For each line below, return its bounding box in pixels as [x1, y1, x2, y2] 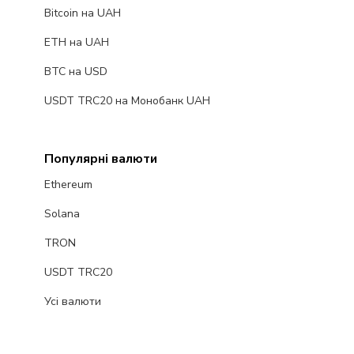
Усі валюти [43, 294, 101, 310]
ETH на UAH [43, 35, 109, 51]
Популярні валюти [43, 150, 157, 168]
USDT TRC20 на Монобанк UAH [43, 93, 210, 109]
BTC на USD [43, 64, 107, 80]
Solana [43, 206, 80, 222]
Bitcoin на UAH [43, 6, 121, 21]
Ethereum [43, 177, 92, 193]
